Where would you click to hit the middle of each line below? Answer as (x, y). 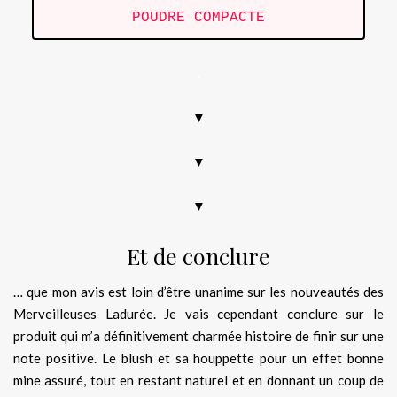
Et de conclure (198, 256)
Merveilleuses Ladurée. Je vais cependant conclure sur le (198, 314)
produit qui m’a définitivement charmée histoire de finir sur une (198, 336)
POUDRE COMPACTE (198, 18)
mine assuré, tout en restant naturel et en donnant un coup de (198, 381)
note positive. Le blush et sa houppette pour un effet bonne (198, 358)
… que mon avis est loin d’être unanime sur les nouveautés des (198, 292)
